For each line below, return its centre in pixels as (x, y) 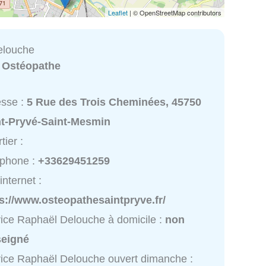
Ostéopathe (31, 66)
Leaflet (118, 12)
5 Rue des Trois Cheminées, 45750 (114, 102)
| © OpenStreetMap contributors (175, 12)
